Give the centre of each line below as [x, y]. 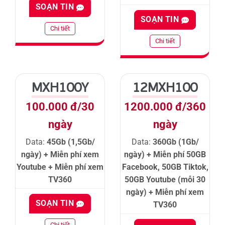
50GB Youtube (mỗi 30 [165, 180]
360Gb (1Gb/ [176, 142]
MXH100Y [60, 87]
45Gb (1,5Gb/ [71, 142]
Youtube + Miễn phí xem [60, 167]
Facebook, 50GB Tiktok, [165, 167]
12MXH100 [165, 87]
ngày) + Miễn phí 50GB [165, 155]
